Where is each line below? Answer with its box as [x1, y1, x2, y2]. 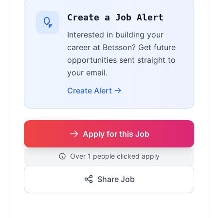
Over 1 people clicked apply [70, 152, 160, 160]
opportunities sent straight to [67, 55, 176, 65]
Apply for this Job [82, 129, 149, 139]
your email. [67, 68, 108, 77]
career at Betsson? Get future [67, 42, 176, 52]
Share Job [97, 174, 135, 184]
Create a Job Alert [67, 12, 163, 22]
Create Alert [67, 86, 112, 95]
